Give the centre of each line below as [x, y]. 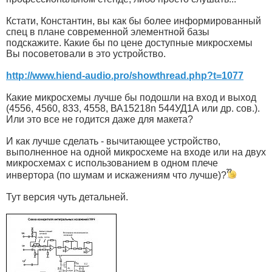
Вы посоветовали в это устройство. [86, 53]
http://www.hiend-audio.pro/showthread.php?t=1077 [125, 75]
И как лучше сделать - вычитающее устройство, [113, 141]
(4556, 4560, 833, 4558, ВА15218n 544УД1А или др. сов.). [133, 108]
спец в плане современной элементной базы [108, 32]
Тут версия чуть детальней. [67, 197]
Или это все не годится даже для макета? [100, 119]
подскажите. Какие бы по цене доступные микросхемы [129, 42]
